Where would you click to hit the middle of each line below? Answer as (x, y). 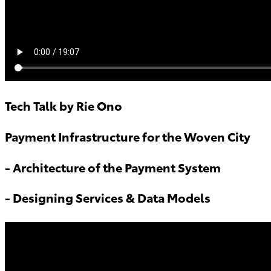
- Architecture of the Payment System (113, 168)
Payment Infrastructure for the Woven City (128, 137)
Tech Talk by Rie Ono (64, 107)
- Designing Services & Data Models (108, 199)
